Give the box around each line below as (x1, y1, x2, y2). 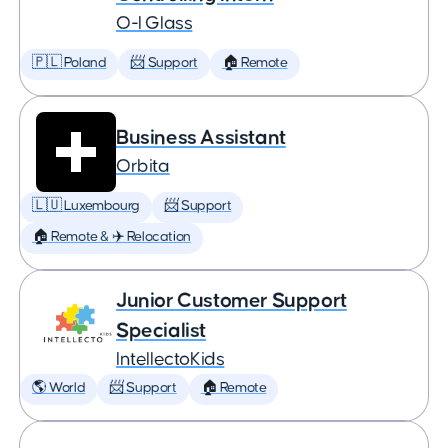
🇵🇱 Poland (32, 56, 107, 70)
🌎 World (32, 381, 86, 395)
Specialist (116, 320, 206, 341)
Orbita (116, 157, 170, 176)
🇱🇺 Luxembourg (32, 199, 140, 213)
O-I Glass (116, 14, 193, 33)
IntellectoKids (116, 350, 225, 369)
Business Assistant (116, 127, 286, 148)
